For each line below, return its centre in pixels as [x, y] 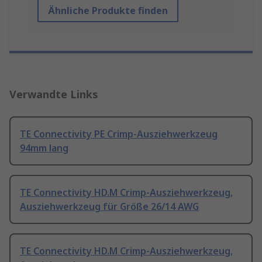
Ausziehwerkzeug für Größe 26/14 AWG [109, 207]
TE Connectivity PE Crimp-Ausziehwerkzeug [119, 134]
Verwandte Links [54, 94]
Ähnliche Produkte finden [108, 11]
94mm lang [44, 148]
